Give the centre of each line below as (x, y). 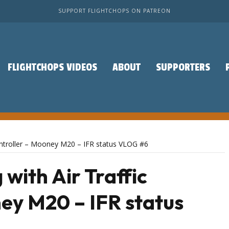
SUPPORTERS (183, 67)
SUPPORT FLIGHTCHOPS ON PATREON (114, 11)
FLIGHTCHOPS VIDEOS (52, 67)
